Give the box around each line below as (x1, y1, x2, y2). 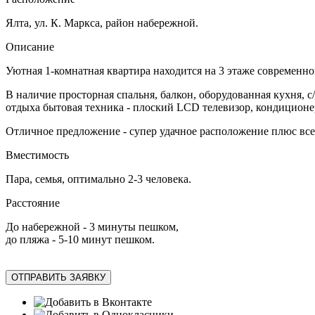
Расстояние (6, 197, 60, 210)
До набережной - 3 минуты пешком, (6, 221, 179, 233)
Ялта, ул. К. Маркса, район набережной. (6, 17, 198, 30)
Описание (6, 41, 54, 53)
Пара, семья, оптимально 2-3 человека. (6, 173, 191, 186)
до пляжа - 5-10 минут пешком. (6, 233, 155, 246)
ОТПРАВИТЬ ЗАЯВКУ (11, 272, 105, 283)
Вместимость (6, 149, 69, 162)
